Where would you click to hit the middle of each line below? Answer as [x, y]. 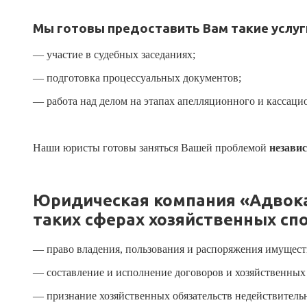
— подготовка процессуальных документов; [137, 78]
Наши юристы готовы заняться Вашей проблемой [151, 148]
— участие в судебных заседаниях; [114, 55]
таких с [63, 220]
